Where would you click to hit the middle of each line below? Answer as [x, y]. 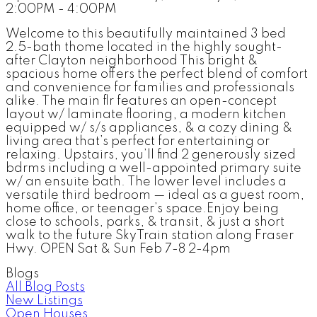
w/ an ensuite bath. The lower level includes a [146, 181]
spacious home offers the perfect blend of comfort [157, 74]
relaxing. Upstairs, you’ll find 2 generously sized [151, 155]
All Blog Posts [45, 287]
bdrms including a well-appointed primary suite [154, 168]
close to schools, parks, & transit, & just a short [145, 222]
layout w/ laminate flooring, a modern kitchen [146, 114]
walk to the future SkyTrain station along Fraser [150, 235]
